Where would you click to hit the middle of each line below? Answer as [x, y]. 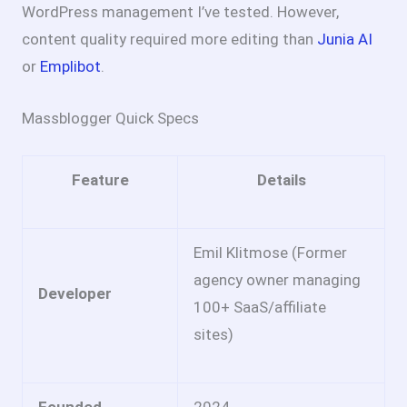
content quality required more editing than [169, 39]
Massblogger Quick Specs [110, 119]
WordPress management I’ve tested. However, [180, 11]
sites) [213, 334]
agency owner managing [277, 279]
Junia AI [345, 39]
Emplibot [70, 66]
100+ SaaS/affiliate [260, 307]
